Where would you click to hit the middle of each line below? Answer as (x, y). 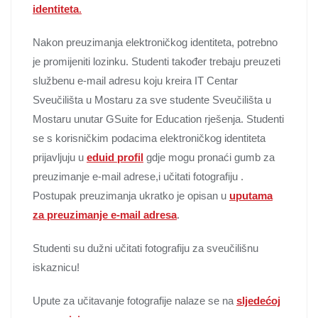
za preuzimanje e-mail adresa (105, 215)
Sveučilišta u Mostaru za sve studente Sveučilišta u (152, 100)
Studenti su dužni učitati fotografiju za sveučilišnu (146, 248)
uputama (251, 196)
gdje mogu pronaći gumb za (209, 158)
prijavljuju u (60, 158)
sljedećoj (258, 301)
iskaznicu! (57, 268)
